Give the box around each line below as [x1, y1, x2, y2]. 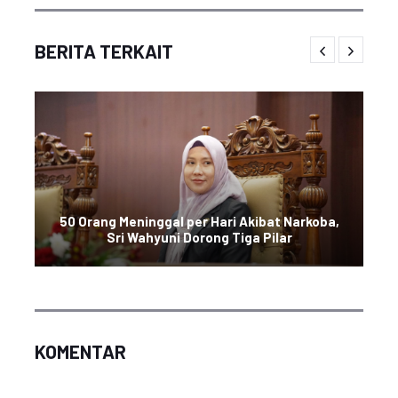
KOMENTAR [35, 340, 126, 362]
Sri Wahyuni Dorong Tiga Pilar [106, 229, 292, 245]
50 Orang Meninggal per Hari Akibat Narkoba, [59, 213, 339, 229]
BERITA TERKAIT [35, 40, 173, 62]
